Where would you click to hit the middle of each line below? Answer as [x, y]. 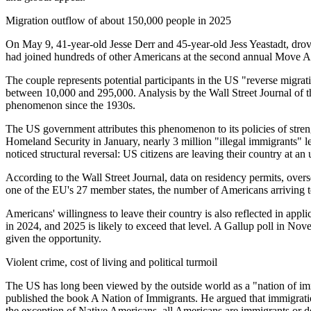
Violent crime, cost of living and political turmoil [111, 262]
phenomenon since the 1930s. [70, 105]
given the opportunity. [53, 238]
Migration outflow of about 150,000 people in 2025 [118, 20]
